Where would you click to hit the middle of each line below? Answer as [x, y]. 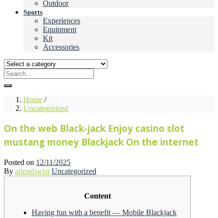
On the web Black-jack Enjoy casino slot [94, 128]
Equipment [60, 29]
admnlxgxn [32, 171]
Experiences [62, 20]
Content [97, 196]
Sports [33, 12]
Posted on [19, 163]
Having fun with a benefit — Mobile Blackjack [104, 213]
